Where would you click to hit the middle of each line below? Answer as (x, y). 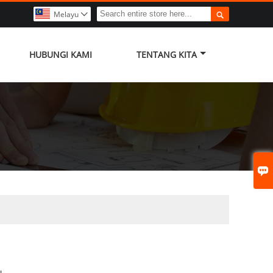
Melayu (66, 14)
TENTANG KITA (167, 54)
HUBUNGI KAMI (60, 54)
